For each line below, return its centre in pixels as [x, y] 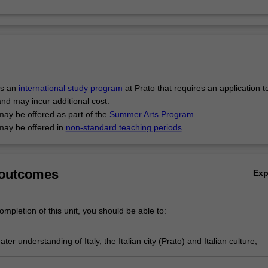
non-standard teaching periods [124, 128]
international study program [70, 88]
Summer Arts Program [151, 115]
